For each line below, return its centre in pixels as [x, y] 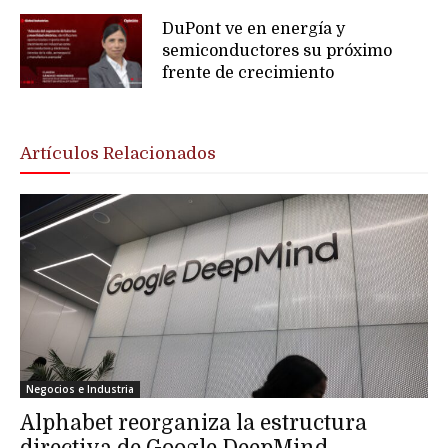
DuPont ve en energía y [254, 29]
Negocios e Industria [80, 388]
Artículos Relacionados [118, 153]
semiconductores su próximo [277, 51]
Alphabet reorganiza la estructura [193, 422]
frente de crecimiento [248, 73]
